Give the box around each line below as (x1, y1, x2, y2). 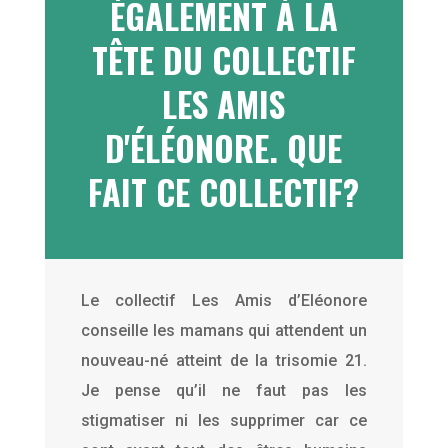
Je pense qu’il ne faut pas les (80, 380, 368, 400)
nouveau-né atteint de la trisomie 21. (80, 350, 368, 370)
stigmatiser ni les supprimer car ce (80, 410, 368, 430)
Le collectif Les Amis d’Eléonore (80, 290, 368, 310)
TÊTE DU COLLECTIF (91, 33, 356, 85)
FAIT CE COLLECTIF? (88, 165, 360, 217)
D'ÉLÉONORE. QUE (105, 121, 343, 173)
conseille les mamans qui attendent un (80, 320, 368, 340)
